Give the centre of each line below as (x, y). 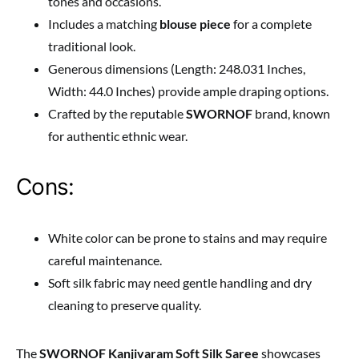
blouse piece (195, 24)
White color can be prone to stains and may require (188, 238)
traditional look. (92, 46)
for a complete (271, 24)
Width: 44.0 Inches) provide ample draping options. (188, 91)
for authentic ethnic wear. (118, 136)
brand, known (291, 114)
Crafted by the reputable (117, 114)
